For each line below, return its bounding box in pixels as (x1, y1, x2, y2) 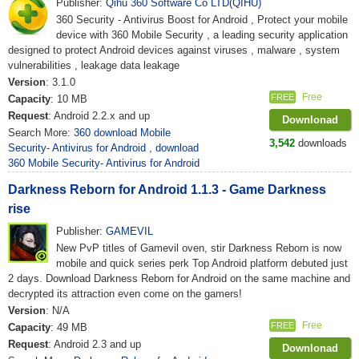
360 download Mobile (74, 127, 171, 139)
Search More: (8, 127, 74, 139)
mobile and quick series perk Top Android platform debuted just (56, 257, 348, 269)
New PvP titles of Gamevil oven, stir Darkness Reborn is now (56, 242, 341, 254)
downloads (295, 137, 347, 149)
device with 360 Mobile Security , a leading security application (56, 29, 348, 41)
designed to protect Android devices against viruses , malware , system (8, 44, 340, 56)
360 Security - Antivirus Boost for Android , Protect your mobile (56, 14, 348, 26)
